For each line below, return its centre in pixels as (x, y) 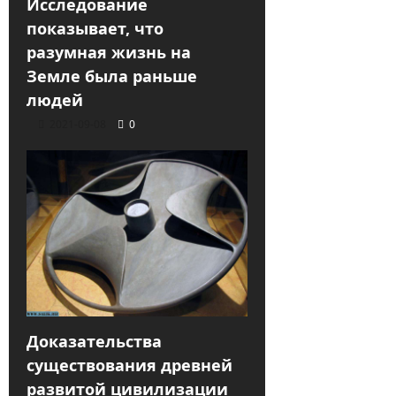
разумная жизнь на (109, 53)
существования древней (129, 365)
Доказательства (94, 341)
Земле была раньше (112, 76)
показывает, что (95, 29)
